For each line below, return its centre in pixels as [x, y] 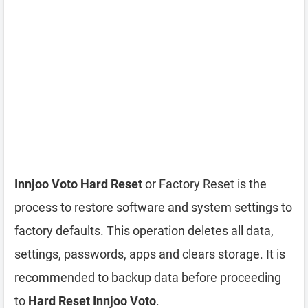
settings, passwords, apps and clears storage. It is [150, 254]
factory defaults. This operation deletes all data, [144, 231]
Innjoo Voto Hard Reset [78, 184]
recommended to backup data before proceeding [148, 277]
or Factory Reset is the [205, 184]
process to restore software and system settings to [153, 207]
